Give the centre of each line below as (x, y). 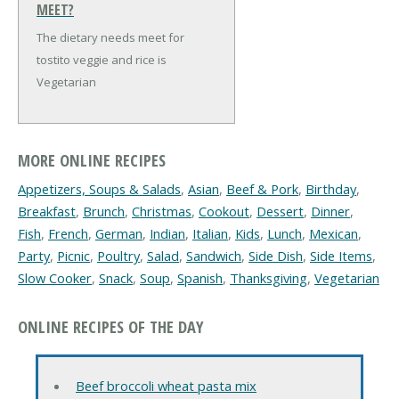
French (68, 234)
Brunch (104, 212)
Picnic (73, 256)
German (119, 234)
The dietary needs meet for (110, 37)
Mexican (334, 234)
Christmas (162, 212)
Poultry (118, 256)
